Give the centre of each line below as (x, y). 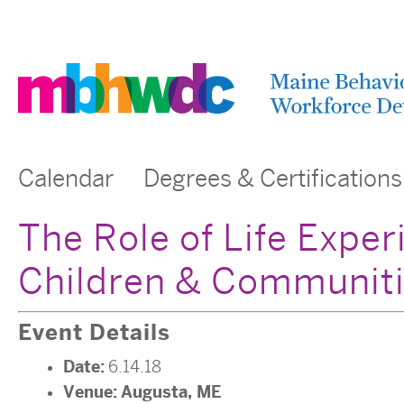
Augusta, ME (171, 392)
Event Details (94, 332)
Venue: (90, 392)
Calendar (66, 179)
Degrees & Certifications (273, 179)
